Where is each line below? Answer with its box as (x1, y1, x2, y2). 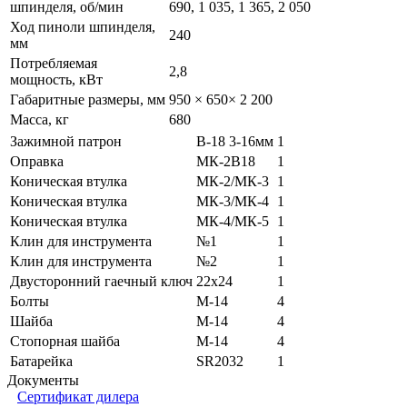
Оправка (10, 153, 64, 169)
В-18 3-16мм (196, 133, 273, 149)
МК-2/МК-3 (196, 173, 269, 189)
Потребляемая (10, 55, 97, 71)
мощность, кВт (10, 71, 103, 87)
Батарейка (10, 352, 73, 369)
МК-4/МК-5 (196, 213, 269, 229)
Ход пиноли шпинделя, (10, 18, 155, 35)
